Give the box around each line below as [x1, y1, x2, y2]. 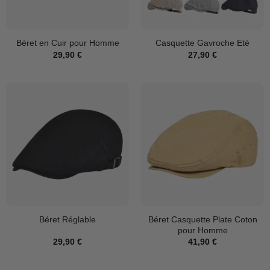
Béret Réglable [39, 215, 96, 225]
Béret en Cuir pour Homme [16, 38, 119, 48]
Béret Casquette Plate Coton [148, 214, 257, 224]
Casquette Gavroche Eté [155, 38, 250, 48]
